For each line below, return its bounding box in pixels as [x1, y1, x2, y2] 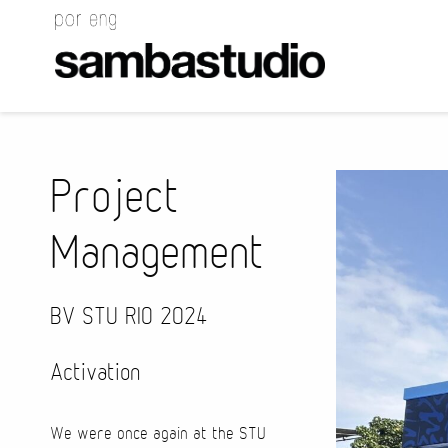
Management [50, 229, 264, 278]
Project [50, 173, 179, 222]
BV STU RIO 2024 [50, 305, 208, 329]
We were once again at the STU [50, 425, 266, 443]
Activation [50, 361, 140, 385]
